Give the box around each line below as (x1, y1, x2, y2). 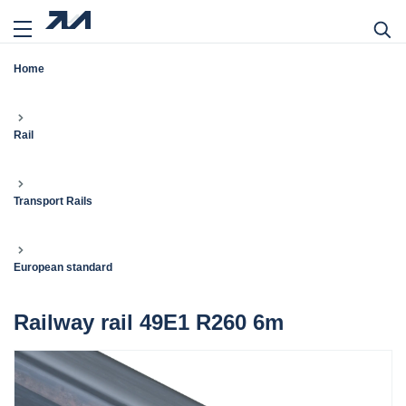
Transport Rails (14, 195, 92, 208)
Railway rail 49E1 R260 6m (14, 310, 284, 334)
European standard (14, 261, 112, 274)
